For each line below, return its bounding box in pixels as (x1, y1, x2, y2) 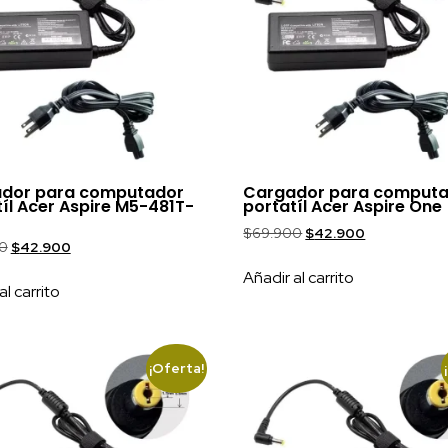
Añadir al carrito (243, 266, 355, 288)
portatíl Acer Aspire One (243, 194, 443, 218)
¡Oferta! (149, 359, 205, 378)
